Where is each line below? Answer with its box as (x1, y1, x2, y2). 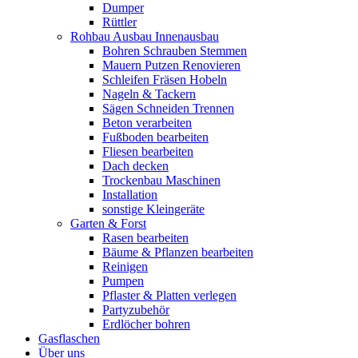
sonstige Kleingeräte (102, 202, 205, 217)
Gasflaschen (38, 332, 100, 346)
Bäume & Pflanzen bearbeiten (102, 245, 253, 260)
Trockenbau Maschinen (102, 173, 221, 188)
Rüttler (102, 15, 137, 30)
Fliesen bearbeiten (102, 145, 193, 159)
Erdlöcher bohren (102, 317, 190, 332)
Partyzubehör (102, 303, 169, 317)
